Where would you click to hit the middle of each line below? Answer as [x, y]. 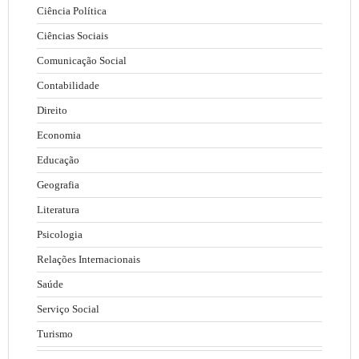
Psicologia [60, 235]
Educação [58, 160]
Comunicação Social [82, 61]
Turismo [55, 334]
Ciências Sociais [73, 36]
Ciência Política [72, 11]
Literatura [58, 210]
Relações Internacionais [89, 260]
